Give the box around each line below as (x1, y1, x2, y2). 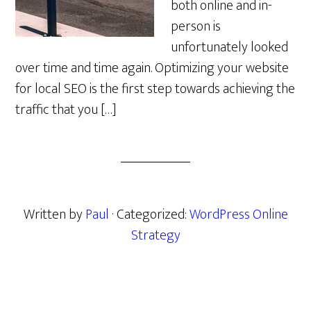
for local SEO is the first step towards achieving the (15, 77, 296, 101)
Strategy (131, 224, 180, 247)
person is (171, 15, 221, 38)
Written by (23, 203, 85, 226)
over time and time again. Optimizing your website (15, 56, 289, 80)
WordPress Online (189, 203, 288, 226)
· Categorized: (111, 203, 190, 226)
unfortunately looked (171, 35, 289, 59)
